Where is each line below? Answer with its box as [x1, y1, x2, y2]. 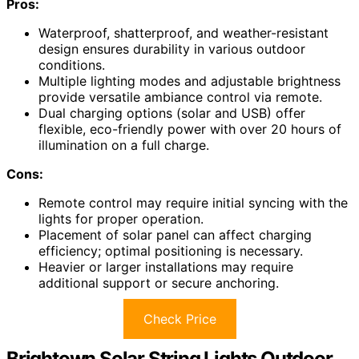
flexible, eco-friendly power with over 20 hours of [38, 120, 341, 137]
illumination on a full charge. [38, 136, 209, 153]
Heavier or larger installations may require [38, 258, 293, 275]
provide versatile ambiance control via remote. [38, 88, 322, 105]
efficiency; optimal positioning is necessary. [38, 242, 303, 259]
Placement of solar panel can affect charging [38, 226, 312, 243]
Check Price [143, 310, 216, 327]
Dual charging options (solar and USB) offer [38, 104, 305, 121]
